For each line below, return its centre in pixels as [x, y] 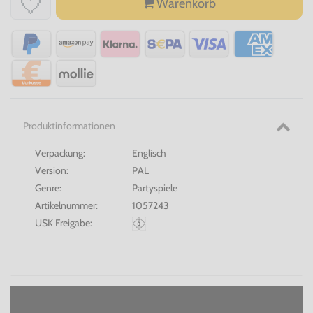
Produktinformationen [69, 125]
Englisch [150, 153]
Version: [52, 170]
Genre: [48, 188]
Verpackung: [60, 153]
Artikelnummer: [66, 205]
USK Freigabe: [64, 223]
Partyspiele [155, 188]
